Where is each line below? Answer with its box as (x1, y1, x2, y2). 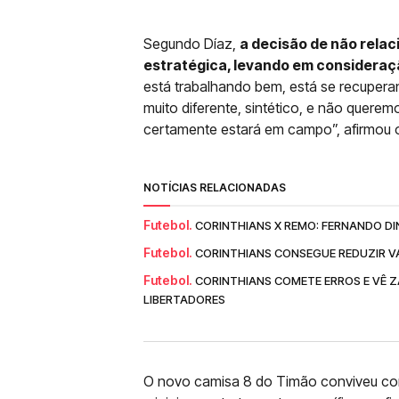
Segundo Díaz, (143, 35, 240, 53)
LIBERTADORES (143, 292, 225, 306)
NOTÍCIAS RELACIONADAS (143, 181, 286, 194)
